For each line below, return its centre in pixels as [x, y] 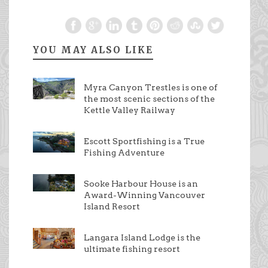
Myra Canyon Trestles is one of [150, 87]
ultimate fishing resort [132, 249]
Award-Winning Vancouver [144, 195]
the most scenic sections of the [149, 98]
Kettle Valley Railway [130, 110]
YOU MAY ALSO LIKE [93, 50]
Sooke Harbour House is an [141, 183]
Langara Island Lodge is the [142, 237]
